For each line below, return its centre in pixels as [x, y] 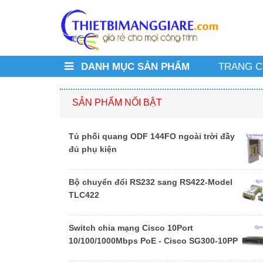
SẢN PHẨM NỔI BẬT [117, 103]
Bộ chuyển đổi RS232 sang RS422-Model [151, 182]
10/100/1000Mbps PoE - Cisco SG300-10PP [153, 241]
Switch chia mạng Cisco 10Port [131, 228]
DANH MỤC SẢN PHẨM [134, 67]
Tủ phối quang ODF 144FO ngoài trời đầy [152, 136]
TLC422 [84, 195]
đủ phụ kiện [93, 149]
